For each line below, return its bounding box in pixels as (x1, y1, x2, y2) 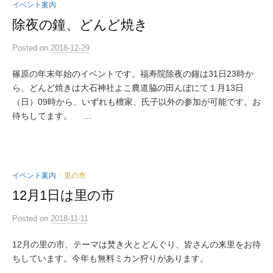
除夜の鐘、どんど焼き (12, 17, 148, 32)
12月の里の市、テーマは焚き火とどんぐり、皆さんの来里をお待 (12, 239, 261, 249)
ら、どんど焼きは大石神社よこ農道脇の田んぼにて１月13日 (12, 83, 244, 93)
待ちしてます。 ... (12, 111, 91, 121)
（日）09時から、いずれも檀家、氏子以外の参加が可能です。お (12, 97, 261, 107)
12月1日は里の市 (12, 188, 115, 203)
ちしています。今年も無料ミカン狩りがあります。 (12, 253, 208, 263)
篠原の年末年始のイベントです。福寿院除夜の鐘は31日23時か (12, 69, 253, 79)
